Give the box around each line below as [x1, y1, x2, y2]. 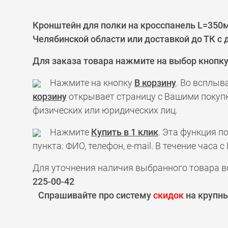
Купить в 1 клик [91, 127, 158, 137]
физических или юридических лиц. [33, 105, 178, 116]
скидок [153, 190, 184, 201]
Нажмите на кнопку [41, 77, 134, 88]
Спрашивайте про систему [38, 190, 153, 201]
